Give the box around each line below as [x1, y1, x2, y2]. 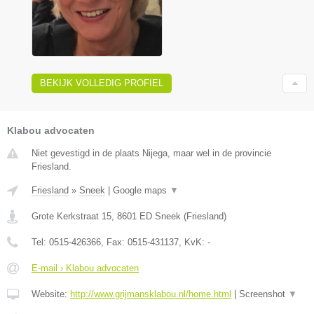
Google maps [113, 185, 170, 196]
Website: [32, 289, 70, 300]
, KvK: [179, 237, 207, 248]
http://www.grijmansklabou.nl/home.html [70, 289, 231, 300]
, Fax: [101, 237, 128, 248]
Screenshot [239, 289, 288, 300]
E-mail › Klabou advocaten [32, 263, 139, 274]
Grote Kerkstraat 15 [32, 211, 111, 222]
